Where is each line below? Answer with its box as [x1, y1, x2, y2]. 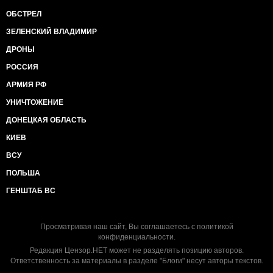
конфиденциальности [97, 233, 174, 241]
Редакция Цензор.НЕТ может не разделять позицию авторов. [29, 246, 244, 255]
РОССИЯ [6, 63, 38, 71]
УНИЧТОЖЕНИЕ [6, 98, 63, 107]
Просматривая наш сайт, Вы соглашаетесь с [40, 222, 197, 231]
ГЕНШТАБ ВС [6, 186, 55, 195]
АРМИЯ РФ [6, 80, 46, 89]
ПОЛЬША [6, 169, 40, 177]
